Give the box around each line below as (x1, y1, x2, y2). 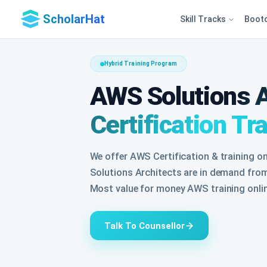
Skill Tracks (179, 14, 228, 24)
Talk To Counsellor (104, 220, 185, 231)
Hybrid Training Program (104, 60, 177, 67)
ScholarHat (43, 12, 105, 26)
